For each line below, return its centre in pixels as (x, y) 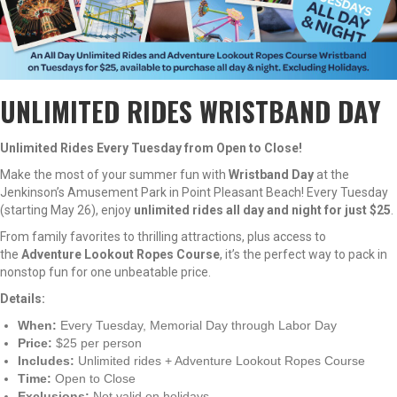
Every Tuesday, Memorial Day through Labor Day (197, 325)
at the (331, 175)
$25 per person (97, 343)
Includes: (46, 361)
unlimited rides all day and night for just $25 (262, 210)
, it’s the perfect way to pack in (304, 254)
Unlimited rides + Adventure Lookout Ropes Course (220, 361)
